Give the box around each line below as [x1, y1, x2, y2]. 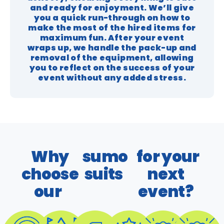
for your [132, 145, 199, 167]
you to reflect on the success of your [29, 62, 195, 73]
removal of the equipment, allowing [30, 52, 194, 63]
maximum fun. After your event [39, 32, 184, 43]
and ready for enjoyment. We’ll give [29, 2, 194, 13]
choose [21, 163, 79, 185]
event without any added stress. [38, 72, 186, 83]
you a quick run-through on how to [33, 12, 190, 23]
